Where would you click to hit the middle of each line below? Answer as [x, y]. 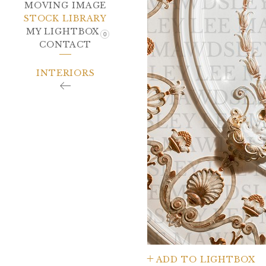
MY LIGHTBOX [63, 31]
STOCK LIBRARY [65, 18]
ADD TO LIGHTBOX [205, 259]
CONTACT [65, 44]
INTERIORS [66, 73]
